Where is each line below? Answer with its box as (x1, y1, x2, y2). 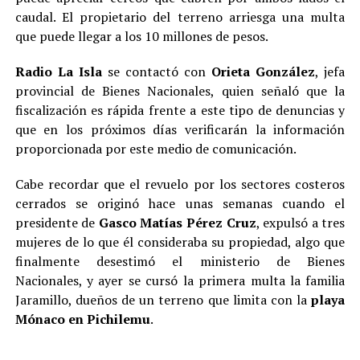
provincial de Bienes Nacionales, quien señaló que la (14, 82, 346, 100)
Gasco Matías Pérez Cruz (98, 214, 256, 231)
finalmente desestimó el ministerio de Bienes (14, 252, 346, 270)
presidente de (14, 214, 99, 231)
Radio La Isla (14, 63, 102, 80)
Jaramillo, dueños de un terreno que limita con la (14, 291, 312, 309)
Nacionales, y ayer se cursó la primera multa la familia (14, 272, 346, 289)
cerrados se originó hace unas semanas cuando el (14, 194, 346, 212)
